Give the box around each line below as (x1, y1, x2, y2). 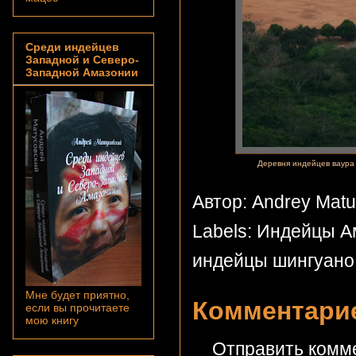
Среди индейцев (25, 40, 119, 53)
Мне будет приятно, (25, 288, 130, 301)
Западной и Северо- (25, 52, 139, 66)
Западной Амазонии (25, 65, 138, 79)
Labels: (192, 221, 257, 242)
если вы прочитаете (25, 300, 130, 314)
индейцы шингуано (192, 250, 354, 272)
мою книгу (25, 313, 79, 327)
